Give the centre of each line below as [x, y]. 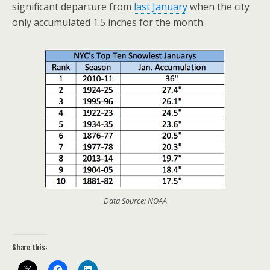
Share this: [30, 246]
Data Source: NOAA [135, 200]
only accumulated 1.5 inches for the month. [108, 22]
